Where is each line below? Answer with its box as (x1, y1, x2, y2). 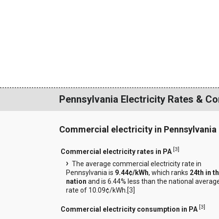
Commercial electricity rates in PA (60, 147, 172, 155)
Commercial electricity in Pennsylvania (59, 124, 217, 135)
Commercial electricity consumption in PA (60, 205, 197, 214)
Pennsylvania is (66, 169, 115, 177)
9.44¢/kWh (114, 169, 149, 177)
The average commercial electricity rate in (71, 160, 201, 168)
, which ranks (148, 169, 190, 177)
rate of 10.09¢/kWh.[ (66, 186, 129, 195)
